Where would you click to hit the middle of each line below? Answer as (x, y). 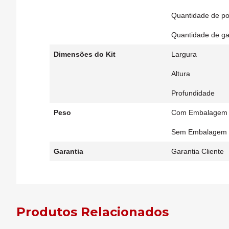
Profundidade (193, 93)
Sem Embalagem (199, 132)
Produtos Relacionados (93, 212)
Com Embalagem (199, 112)
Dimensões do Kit (85, 54)
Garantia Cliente (198, 151)
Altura (181, 74)
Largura (184, 54)
